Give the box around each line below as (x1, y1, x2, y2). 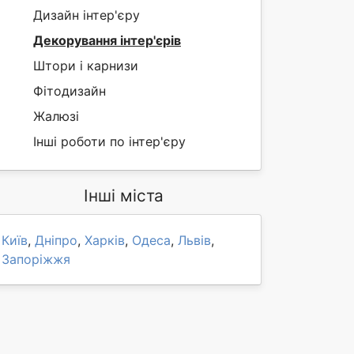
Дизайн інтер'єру (33, 7, 140, 23)
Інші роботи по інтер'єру (33, 134, 186, 149)
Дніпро (35, 232, 77, 248)
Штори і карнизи (33, 58, 138, 73)
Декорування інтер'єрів (33, 32, 181, 48)
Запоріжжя (2, 251, 70, 267)
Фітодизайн (33, 83, 106, 99)
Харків (85, 232, 125, 248)
